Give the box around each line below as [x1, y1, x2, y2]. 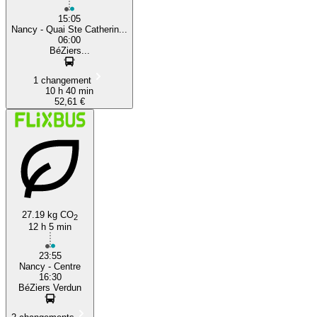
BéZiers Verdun [18, 282, 81, 293]
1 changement [33, 74, 91, 86]
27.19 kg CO [22, 209, 74, 220]
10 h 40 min [45, 85, 93, 96]
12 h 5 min [28, 221, 71, 232]
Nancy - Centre [19, 260, 81, 272]
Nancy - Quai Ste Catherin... [11, 23, 127, 35]
